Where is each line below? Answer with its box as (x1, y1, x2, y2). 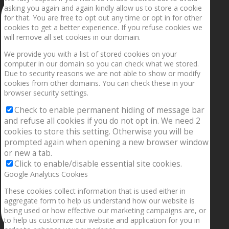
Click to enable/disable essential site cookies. (14, 158, 182, 170)
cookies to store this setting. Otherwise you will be (4, 126, 193, 138)
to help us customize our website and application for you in (4, 215, 200, 225)
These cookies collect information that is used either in (4, 186, 186, 196)
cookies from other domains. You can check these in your (4, 78, 195, 88)
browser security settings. (4, 88, 88, 98)
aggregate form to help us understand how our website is (4, 196, 195, 206)
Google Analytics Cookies (4, 169, 88, 179)
